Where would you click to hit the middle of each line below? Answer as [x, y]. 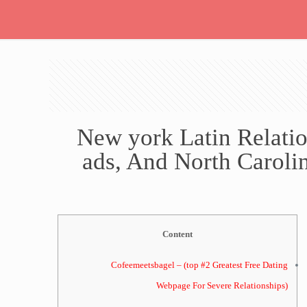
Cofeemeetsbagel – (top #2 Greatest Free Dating [199, 265]
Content [177, 234]
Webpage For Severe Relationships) [222, 285]
